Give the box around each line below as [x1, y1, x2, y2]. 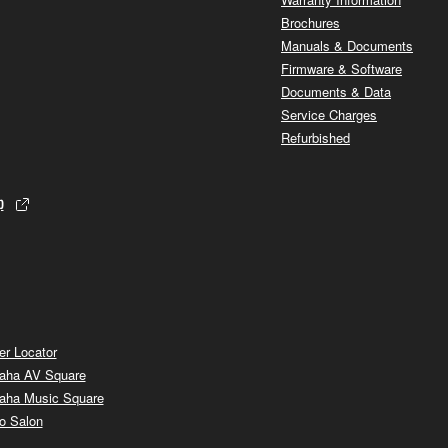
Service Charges [281, 105, 377, 125]
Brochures [281, 13, 340, 33]
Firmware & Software [281, 59, 402, 79]
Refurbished [281, 128, 350, 148]
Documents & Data [281, 82, 391, 102]
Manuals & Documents [281, 36, 413, 56]
